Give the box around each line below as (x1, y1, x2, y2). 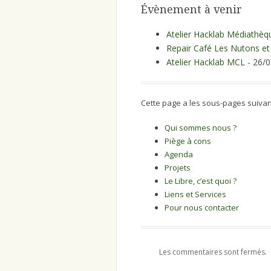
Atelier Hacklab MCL (166, 56, 245, 68)
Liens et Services (165, 189, 226, 200)
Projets (165, 162, 191, 174)
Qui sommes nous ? (165, 122, 237, 134)
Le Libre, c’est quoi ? (165, 175, 237, 187)
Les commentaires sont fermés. (159, 246, 267, 257)
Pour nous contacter (165, 202, 239, 214)
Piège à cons (165, 135, 211, 147)
